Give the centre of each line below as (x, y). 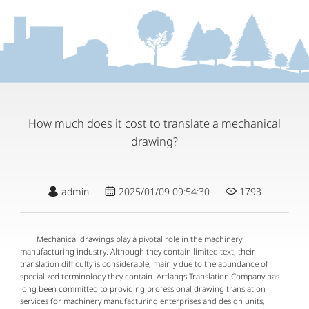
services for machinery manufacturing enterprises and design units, (143, 301)
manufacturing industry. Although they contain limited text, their (138, 251)
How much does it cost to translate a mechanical (154, 124)
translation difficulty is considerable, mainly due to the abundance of (144, 263)
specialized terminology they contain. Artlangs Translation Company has (150, 276)
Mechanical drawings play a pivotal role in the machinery (131, 239)
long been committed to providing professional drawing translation (143, 288)
